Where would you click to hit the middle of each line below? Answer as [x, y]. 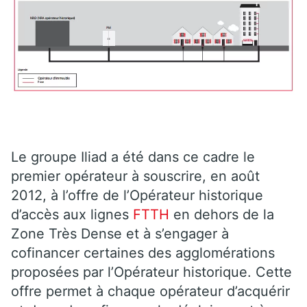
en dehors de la [224, 214]
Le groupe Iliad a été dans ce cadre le [133, 157]
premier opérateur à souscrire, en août [135, 176]
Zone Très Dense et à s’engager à [120, 233]
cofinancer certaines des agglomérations [143, 253]
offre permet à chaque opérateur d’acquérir [150, 291]
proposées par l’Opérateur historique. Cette [151, 272]
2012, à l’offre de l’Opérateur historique [137, 195]
